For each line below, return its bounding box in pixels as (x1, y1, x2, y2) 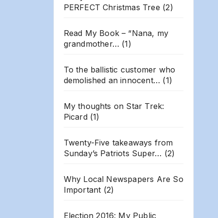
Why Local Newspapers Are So (63, 174, 183, 184)
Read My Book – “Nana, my (63, 28, 169, 38)
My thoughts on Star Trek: (63, 101, 164, 111)
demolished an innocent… (63, 75, 161, 85)
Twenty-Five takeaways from (63, 137, 173, 147)
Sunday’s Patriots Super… (63, 148, 162, 158)
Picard (63, 111, 88, 122)
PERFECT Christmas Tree (63, 2, 160, 12)
